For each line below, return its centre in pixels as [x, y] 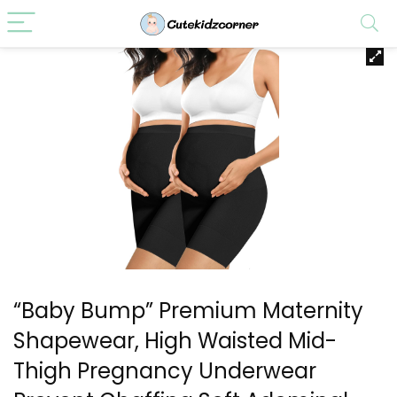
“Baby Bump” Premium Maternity [188, 311]
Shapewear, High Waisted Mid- [175, 341]
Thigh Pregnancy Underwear [165, 371]
